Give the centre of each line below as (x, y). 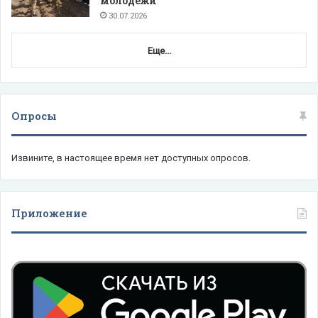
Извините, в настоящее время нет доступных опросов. (131, 158)
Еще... (159, 50)
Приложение (49, 213)
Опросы (34, 115)
